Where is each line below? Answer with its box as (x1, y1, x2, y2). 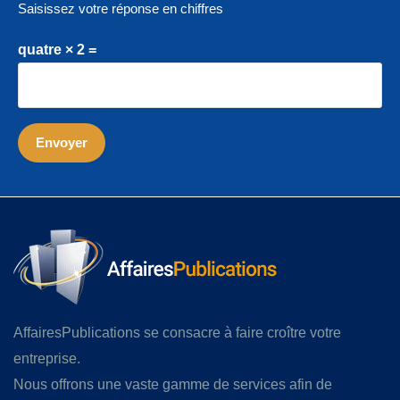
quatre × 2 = (18, 42, 96, 58)
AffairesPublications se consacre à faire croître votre (13, 325, 341, 341)
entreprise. (13, 351, 80, 367)
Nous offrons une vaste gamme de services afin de (13, 377, 332, 393)
